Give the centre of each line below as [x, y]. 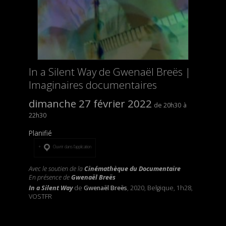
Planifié [40, 133]
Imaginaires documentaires [93, 84]
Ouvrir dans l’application [72, 147]
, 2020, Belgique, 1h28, [160, 188]
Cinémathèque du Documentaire [132, 169]
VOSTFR [40, 197]
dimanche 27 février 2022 [90, 103]
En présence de [49, 178]
